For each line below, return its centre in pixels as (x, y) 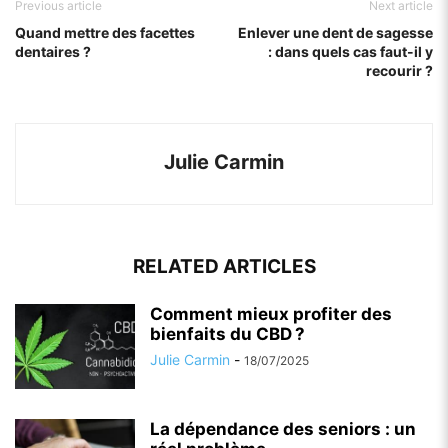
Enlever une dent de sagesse (335, 33)
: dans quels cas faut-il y (350, 52)
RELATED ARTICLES (224, 267)
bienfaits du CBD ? (227, 334)
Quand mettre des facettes (105, 33)
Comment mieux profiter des (271, 314)
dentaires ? (53, 52)
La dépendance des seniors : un (283, 429)
